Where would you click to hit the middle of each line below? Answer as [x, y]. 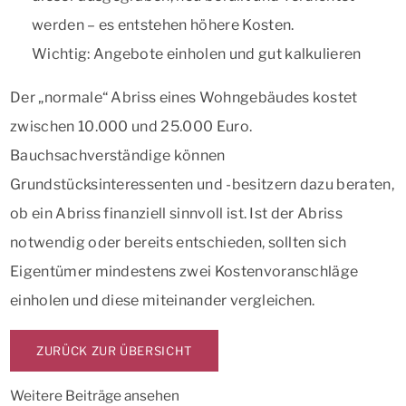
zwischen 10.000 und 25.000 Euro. [131, 126]
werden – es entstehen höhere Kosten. [163, 24]
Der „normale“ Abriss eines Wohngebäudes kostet [184, 97]
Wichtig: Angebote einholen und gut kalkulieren [197, 53]
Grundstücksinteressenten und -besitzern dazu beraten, [202, 184]
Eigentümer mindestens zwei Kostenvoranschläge [184, 271]
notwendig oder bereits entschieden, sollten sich [179, 242]
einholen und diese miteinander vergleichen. [163, 300]
